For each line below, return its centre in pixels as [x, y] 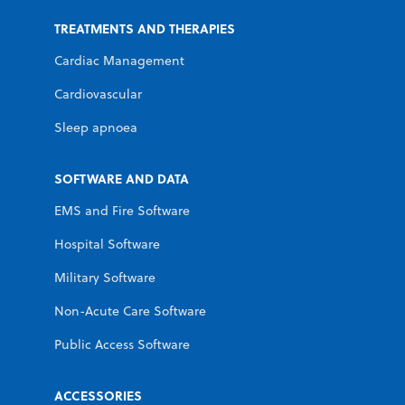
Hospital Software [107, 244]
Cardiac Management [119, 60]
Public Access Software [122, 345]
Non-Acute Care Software [130, 311]
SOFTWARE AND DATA [122, 179]
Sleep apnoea [96, 128]
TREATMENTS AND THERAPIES [145, 29]
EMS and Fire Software [122, 210]
